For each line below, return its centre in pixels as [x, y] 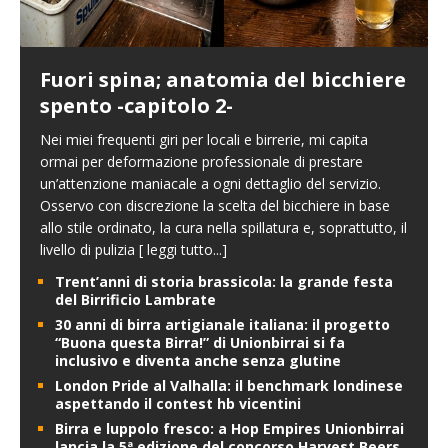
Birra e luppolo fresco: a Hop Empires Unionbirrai [229, 429]
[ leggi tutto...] [183, 250]
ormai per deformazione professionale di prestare [201, 162]
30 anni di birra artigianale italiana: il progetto [222, 325]
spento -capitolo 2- [136, 106]
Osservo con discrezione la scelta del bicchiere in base [215, 206]
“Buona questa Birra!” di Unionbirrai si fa [200, 343]
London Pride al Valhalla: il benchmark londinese [229, 386]
